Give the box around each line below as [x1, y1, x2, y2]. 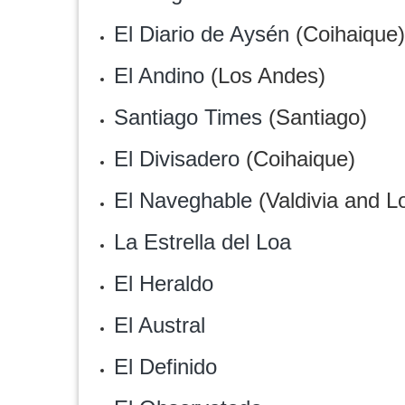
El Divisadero [114, 146, 240, 171]
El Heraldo [114, 271, 213, 296]
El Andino [114, 63, 204, 88]
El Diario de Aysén [114, 22, 289, 46]
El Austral [114, 313, 205, 337]
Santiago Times [114, 105, 262, 129]
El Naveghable [114, 188, 252, 212]
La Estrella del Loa [114, 230, 291, 254]
